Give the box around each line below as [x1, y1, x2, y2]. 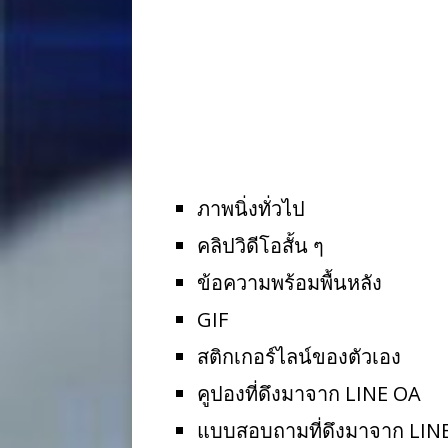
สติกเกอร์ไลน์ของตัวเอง [197, 342, 401, 370]
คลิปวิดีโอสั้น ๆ [197, 231, 324, 259]
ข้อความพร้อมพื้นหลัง [197, 268, 382, 296]
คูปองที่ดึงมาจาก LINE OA [197, 379, 421, 407]
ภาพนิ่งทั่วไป [197, 194, 305, 222]
